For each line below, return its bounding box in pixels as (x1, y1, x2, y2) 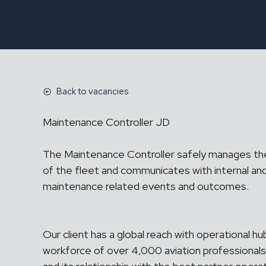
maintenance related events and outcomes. (43, 179, 254, 193)
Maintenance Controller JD (43, 115, 170, 129)
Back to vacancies (56, 85, 128, 97)
